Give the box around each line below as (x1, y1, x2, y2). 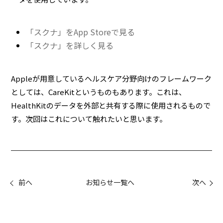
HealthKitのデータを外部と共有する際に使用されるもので (11, 100, 211, 111)
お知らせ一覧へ (85, 177, 134, 188)
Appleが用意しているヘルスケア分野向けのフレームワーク (11, 73, 212, 84)
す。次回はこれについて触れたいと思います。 (11, 113, 167, 124)
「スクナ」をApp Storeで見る (26, 26, 135, 38)
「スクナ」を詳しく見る (26, 39, 114, 52)
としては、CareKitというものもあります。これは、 (11, 87, 187, 98)
